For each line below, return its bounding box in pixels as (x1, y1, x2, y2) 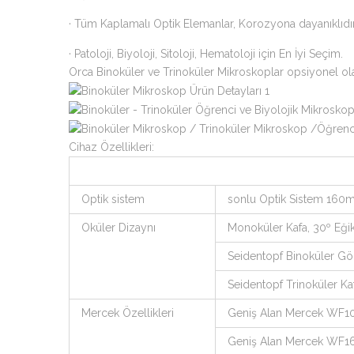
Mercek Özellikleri (81, 306, 174, 319)
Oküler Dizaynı (81, 220, 156, 234)
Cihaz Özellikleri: (69, 140, 154, 153)
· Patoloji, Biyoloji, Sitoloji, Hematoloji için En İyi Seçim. (69, 47, 343, 60)
